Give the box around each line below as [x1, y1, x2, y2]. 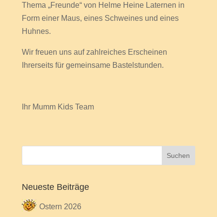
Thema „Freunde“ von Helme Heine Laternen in [21, 1, 185, 9]
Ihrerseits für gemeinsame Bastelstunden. [21, 61, 164, 69]
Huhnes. [21, 27, 51, 35]
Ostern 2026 [39, 202, 81, 211]
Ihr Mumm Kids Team [21, 103, 94, 111]
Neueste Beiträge [21, 182, 89, 192]
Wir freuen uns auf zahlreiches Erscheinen [21, 48, 167, 56]
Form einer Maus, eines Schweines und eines [21, 14, 179, 22]
